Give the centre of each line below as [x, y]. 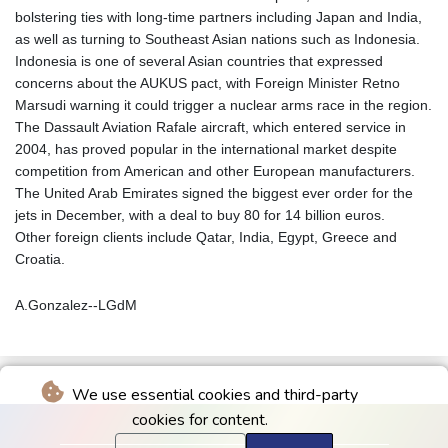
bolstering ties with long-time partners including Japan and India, [218, 16]
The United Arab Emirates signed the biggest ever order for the [214, 192]
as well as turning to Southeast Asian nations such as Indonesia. [217, 38]
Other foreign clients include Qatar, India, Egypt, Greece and [206, 236]
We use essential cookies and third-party [213, 395]
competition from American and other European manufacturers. [215, 170]
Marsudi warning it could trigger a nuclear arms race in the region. [223, 104]
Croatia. [40, 258]
